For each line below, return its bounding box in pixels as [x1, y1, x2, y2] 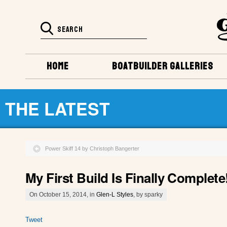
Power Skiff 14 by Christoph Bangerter [45, 145, 139, 152]
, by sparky [133, 191, 163, 198]
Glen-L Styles [96, 191, 133, 198]
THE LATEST [5, 96, 110, 121]
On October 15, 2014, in [29, 191, 96, 198]
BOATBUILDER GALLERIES [112, 60, 214, 72]
